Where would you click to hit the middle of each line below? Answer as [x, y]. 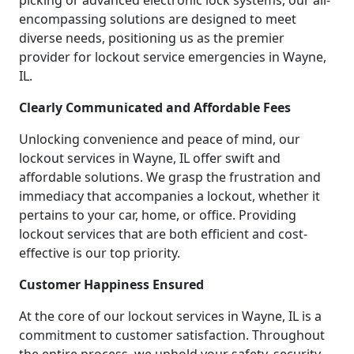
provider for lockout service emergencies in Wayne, [173, 57]
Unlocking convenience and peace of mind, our [160, 139]
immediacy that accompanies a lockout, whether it [169, 196]
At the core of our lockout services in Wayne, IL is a [170, 316]
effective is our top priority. [100, 253]
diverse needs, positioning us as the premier [152, 38]
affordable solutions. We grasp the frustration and [170, 177]
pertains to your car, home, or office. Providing [158, 215]
